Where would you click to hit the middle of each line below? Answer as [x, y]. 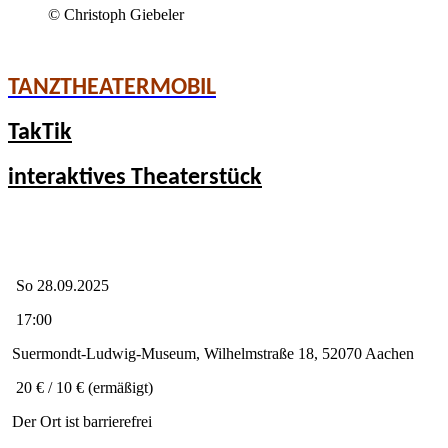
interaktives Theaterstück [135, 177]
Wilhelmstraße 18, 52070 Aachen [309, 353]
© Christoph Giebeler [116, 14]
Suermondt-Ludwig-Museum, [106, 353]
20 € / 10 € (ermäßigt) [80, 387]
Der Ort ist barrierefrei [80, 421]
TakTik [40, 132]
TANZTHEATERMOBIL [112, 87]
